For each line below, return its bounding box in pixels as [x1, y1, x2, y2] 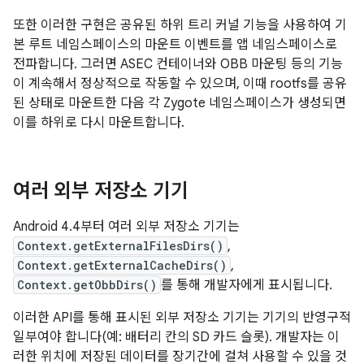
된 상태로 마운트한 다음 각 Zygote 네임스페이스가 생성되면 [13, 95, 346, 111]
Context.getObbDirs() [17, 277, 157, 292]
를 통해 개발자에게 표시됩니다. [161, 277, 332, 293]
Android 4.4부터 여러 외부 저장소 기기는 [13, 219, 240, 235]
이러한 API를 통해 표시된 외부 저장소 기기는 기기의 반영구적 [13, 310, 351, 326]
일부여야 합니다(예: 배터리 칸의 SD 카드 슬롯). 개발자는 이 [13, 329, 340, 345]
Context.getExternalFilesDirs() [17, 238, 223, 253]
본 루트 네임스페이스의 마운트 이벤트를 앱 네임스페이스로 [13, 37, 337, 53]
